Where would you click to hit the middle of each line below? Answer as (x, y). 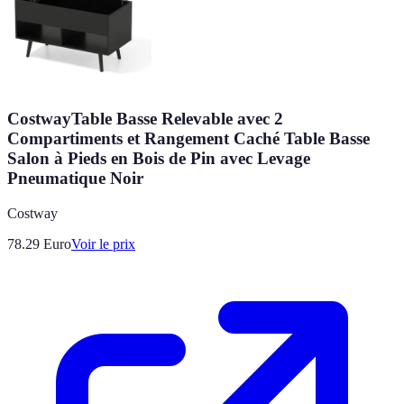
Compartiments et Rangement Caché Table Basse (188, 138)
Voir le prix (103, 243)
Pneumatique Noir (75, 178)
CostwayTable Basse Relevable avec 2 (145, 118)
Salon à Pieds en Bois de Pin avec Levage (159, 158)
